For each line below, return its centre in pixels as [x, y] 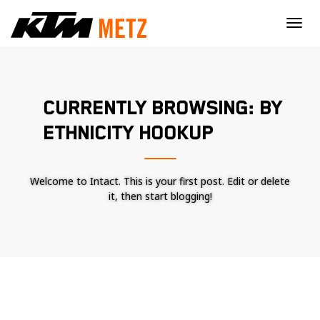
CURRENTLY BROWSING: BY [162, 109]
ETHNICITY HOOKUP [128, 134]
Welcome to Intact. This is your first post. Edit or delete [160, 181]
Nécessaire [209, 310]
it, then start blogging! [160, 196]
